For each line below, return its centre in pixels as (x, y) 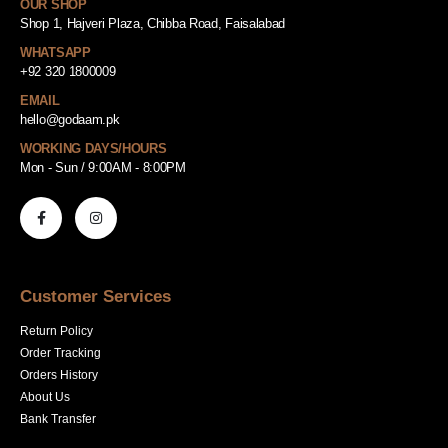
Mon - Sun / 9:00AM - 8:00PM (103, 167)
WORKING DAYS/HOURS (93, 148)
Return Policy (56, 330)
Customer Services (95, 296)
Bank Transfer (58, 418)
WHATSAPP (55, 52)
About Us (45, 396)
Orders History (59, 374)
